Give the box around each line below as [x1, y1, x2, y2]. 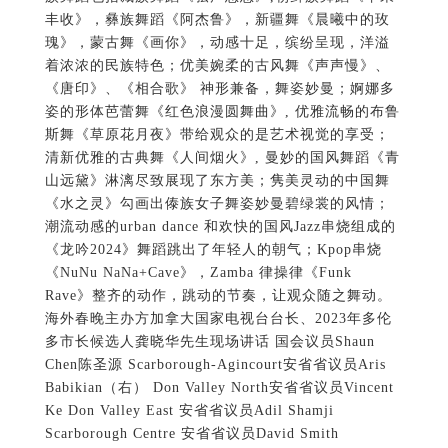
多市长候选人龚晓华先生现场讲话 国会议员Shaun [44, 334, 375, 350]
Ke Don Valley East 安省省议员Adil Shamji [44, 403, 334, 419]
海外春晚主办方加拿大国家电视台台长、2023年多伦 [44, 311, 392, 327]
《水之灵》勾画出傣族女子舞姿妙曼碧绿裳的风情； [44, 196, 390, 212]
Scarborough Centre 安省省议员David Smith [44, 426, 339, 442]
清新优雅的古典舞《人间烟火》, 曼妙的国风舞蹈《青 [44, 150, 400, 166]
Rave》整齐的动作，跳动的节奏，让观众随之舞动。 [44, 288, 392, 304]
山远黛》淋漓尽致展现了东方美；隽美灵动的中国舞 [44, 173, 390, 189]
